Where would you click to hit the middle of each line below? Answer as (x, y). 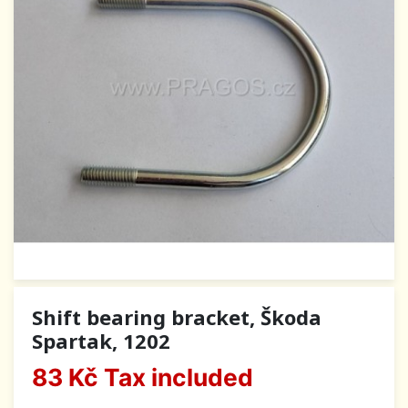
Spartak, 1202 (101, 341)
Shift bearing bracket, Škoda (177, 317)
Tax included (176, 377)
